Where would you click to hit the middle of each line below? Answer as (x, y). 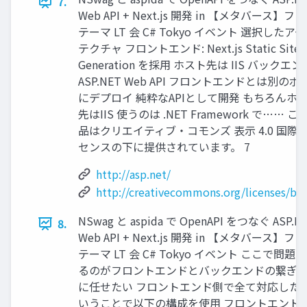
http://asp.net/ (133, 174)
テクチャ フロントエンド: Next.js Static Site (189, 48)
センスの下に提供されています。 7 (164, 147)
